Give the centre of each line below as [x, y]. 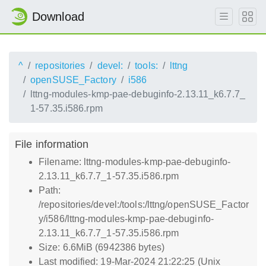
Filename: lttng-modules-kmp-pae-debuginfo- [135, 162]
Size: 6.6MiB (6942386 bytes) [102, 247]
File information [52, 144]
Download [58, 17]
